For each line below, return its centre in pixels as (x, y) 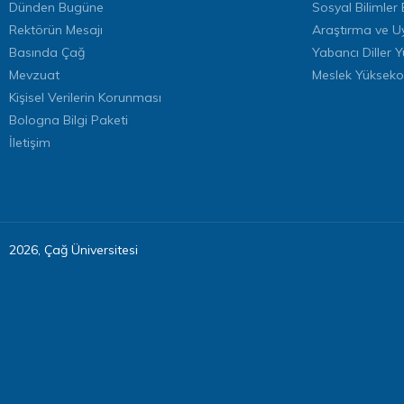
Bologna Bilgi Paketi (69, 120)
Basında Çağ (47, 52)
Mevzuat (34, 75)
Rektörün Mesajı (56, 30)
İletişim (30, 142)
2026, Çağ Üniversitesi (73, 250)
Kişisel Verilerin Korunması (85, 97)
